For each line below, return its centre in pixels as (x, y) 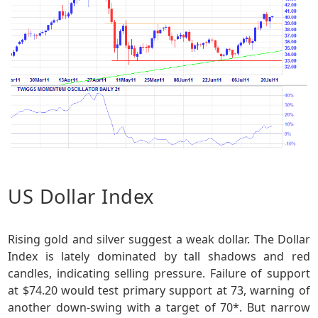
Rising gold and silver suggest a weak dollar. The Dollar (159, 240)
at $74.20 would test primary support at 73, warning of (159, 291)
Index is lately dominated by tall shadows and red (159, 257)
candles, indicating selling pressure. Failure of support (159, 274)
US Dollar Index (81, 197)
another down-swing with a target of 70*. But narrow (159, 308)
